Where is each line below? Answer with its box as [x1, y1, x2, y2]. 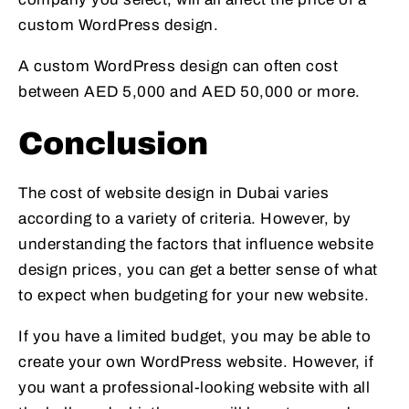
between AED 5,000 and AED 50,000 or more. [18, 83, 361, 101]
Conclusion [18, 126, 208, 162]
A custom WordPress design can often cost [18, 58, 338, 76]
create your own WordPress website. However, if [18, 353, 373, 372]
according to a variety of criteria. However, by [18, 210, 351, 228]
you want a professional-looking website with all [18, 379, 370, 397]
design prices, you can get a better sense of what [18, 261, 378, 279]
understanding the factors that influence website [18, 236, 373, 254]
